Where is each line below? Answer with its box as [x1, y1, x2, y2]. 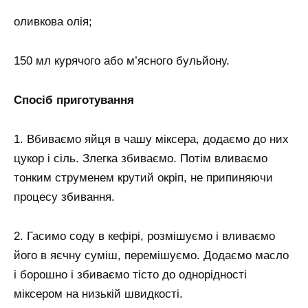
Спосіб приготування [14, 93, 134, 107]
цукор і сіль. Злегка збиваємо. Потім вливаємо [14, 151, 267, 165]
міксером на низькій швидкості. [14, 287, 183, 300]
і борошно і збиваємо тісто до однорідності [14, 267, 247, 281]
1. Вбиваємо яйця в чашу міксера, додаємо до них [14, 132, 289, 146]
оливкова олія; [14, 15, 92, 29]
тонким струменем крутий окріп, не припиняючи [14, 170, 273, 184]
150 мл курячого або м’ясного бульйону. [14, 54, 230, 67]
